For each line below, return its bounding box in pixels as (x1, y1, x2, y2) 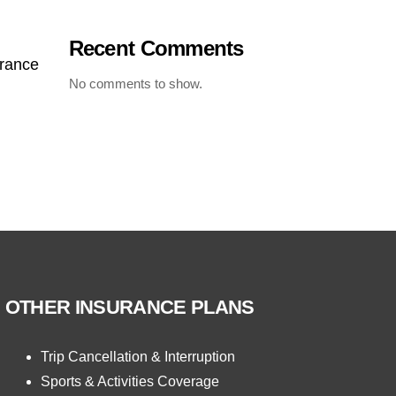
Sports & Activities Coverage (41, 373, 220, 389)
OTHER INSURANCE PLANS (4, 295, 255, 318)
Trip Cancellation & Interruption (41, 348, 236, 364)
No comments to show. (68, 76, 202, 92)
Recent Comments (68, 36, 244, 61)
